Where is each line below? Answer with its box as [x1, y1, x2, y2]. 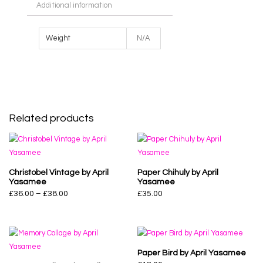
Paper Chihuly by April [137, 168, 218, 177]
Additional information [36, 1, 112, 10]
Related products [9, 113, 94, 124]
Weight [46, 34, 71, 42]
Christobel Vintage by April [9, 168, 109, 177]
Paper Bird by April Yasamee [137, 248, 246, 257]
